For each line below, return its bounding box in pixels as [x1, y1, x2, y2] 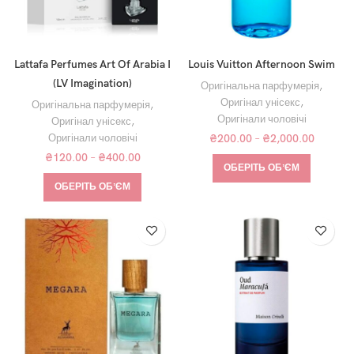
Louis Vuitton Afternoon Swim [188, 57, 335, 71]
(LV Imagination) [53, 76, 132, 90]
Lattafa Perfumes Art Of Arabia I [14, 57, 171, 71]
